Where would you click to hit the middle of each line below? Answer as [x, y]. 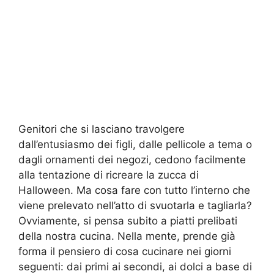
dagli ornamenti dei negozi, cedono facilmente [132, 159]
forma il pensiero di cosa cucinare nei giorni [125, 251]
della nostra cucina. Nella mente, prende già [127, 236]
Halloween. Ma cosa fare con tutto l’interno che [134, 190]
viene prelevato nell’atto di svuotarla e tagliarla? [135, 205]
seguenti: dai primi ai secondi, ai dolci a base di [135, 266]
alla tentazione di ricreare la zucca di [109, 175]
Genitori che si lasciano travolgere [102, 129]
